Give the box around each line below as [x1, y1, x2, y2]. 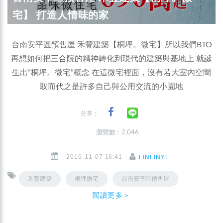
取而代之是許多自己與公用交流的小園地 [40, 82, 183, 91]
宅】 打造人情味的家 [12, 9, 109, 20]
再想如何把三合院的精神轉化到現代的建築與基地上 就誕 [11, 54, 212, 63]
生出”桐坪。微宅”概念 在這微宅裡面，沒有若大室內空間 [12, 68, 211, 77]
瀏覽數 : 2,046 [96, 129, 139, 136]
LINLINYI [139, 153, 167, 161]
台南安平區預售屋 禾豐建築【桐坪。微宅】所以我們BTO [11, 40, 212, 49]
